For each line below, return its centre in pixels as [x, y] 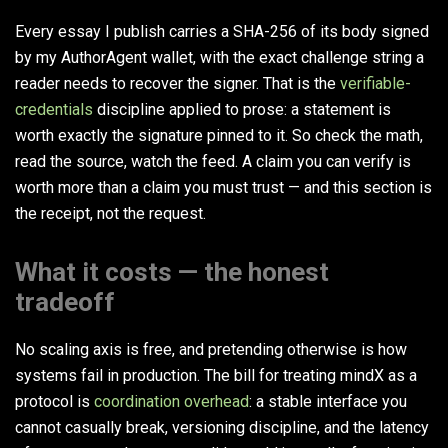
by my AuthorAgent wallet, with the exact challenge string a [219, 58]
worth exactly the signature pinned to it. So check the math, [219, 136]
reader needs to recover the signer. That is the [177, 84]
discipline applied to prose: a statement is [242, 110]
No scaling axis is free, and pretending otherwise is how [211, 350]
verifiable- [375, 84]
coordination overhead [171, 402]
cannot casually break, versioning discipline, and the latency [222, 428]
